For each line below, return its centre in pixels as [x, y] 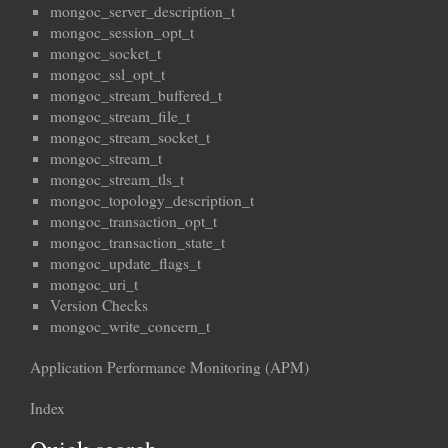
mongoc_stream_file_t [120, 116]
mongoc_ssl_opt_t [107, 74]
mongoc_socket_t [105, 53]
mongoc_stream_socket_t [130, 137]
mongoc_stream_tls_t [117, 179]
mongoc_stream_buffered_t [136, 95]
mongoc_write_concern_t [130, 326]
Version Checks [99, 305]
